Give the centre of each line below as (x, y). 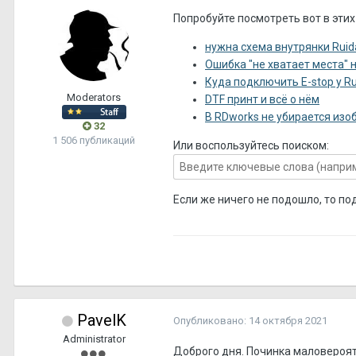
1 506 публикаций (94, 141)
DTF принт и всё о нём (262, 99)
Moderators (94, 97)
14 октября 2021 (288, 320)
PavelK (101, 320)
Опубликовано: (211, 320)
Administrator (94, 339)
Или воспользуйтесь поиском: (251, 145)
